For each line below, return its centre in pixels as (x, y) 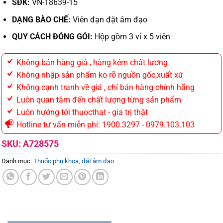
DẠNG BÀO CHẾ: (41, 19)
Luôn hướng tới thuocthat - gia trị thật (81, 112)
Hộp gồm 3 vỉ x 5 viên (131, 37)
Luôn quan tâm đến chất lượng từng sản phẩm (98, 100)
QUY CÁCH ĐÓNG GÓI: (52, 37)
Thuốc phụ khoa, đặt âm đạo (74, 161)
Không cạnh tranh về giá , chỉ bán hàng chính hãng (105, 88)
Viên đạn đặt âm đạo (109, 19)
